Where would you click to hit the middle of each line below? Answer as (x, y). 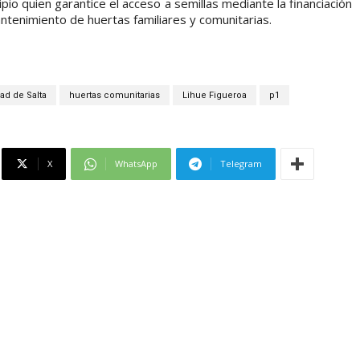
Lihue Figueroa (214, 96)
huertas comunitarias (114, 96)
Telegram (241, 164)
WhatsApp (136, 164)
